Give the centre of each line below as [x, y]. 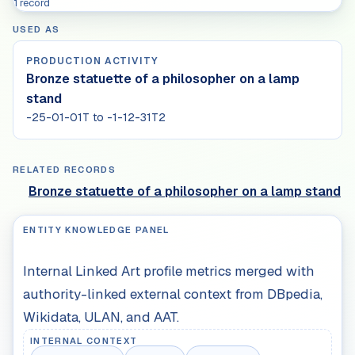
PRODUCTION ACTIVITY [92, 61]
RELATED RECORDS [65, 169]
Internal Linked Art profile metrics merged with [169, 271]
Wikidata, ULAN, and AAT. [101, 317]
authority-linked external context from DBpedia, [173, 294]
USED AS [36, 29]
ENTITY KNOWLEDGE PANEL [96, 229]
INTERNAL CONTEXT [84, 340]
